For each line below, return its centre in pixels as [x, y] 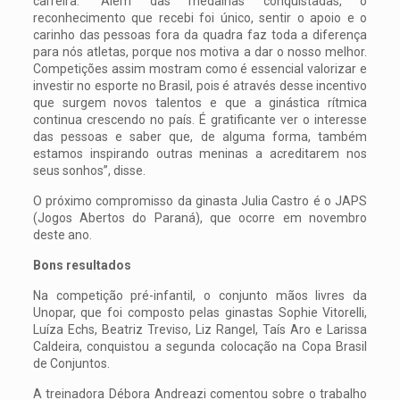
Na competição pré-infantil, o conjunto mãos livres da [200, 296]
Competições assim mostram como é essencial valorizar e [200, 69]
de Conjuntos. [71, 364]
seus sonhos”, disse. [89, 171]
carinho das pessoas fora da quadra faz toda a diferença [200, 35]
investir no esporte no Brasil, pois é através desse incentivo [200, 86]
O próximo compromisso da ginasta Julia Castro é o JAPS [200, 201]
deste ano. [62, 235]
